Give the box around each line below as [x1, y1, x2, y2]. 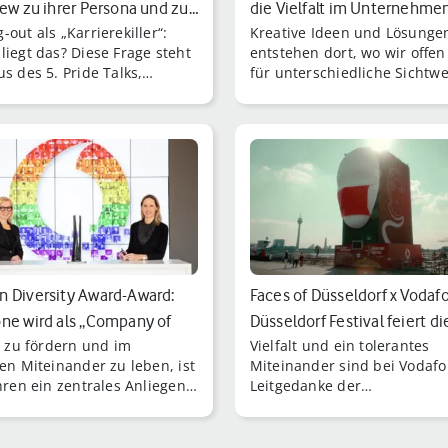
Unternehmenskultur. [249, 395, 399, 415]
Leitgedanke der [249, 375, 361, 395]
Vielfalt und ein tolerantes [249, 335, 430, 355]
